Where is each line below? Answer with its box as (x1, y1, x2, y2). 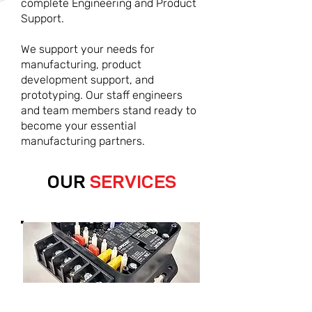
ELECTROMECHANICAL (44, 292, 179, 306)
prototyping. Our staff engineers (21, 88, 182, 102)
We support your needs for (21, 42, 155, 56)
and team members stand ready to (21, 104, 196, 117)
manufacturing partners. (21, 134, 148, 148)
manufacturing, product (21, 58, 141, 71)
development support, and (21, 73, 154, 86)
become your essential (21, 119, 136, 132)
